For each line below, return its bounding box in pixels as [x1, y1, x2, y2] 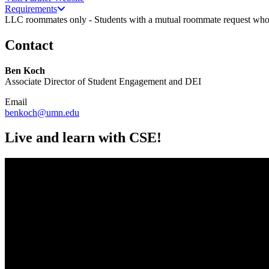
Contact [5, 37, 53, 53]
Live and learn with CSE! [5, 130, 162, 146]
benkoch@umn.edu [5, 107, 79, 118]
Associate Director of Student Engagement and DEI [5, 76, 201, 86]
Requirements [5, 3, 57, 14]
